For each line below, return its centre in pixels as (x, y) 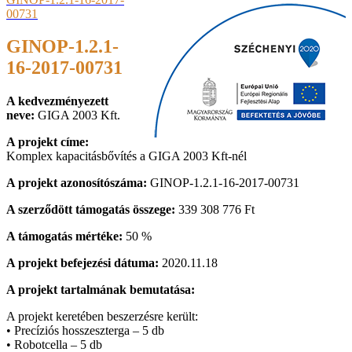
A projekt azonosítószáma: (77, 183)
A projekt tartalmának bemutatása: (101, 290)
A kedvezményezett (57, 101)
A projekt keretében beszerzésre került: (102, 317)
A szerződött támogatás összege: (91, 210)
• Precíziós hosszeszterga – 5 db (85, 331)
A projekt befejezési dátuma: (82, 263)
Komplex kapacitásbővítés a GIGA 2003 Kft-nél (126, 156)
